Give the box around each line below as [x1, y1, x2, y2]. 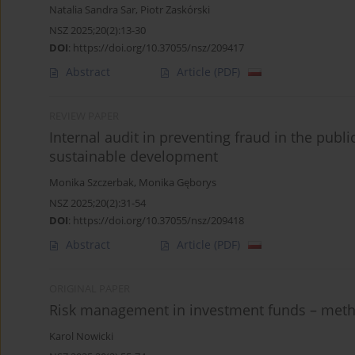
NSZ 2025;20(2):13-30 [49, 23, 146, 38]
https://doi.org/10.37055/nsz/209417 [73, 40, 244, 55]
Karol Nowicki [49, 330, 113, 344]
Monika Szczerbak [49, 176, 134, 190]
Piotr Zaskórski [140, 3, 210, 17]
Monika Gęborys [139, 176, 216, 190]
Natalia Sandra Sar [49, 3, 136, 17]
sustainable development [49, 147, 218, 166]
